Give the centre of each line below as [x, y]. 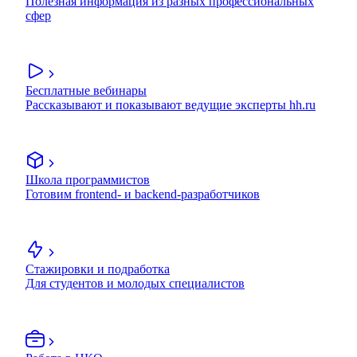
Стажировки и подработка [98, 269]
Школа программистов [88, 180]
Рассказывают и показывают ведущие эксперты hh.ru [171, 105]
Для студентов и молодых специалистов [135, 284]
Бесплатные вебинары [86, 91]
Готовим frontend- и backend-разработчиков [143, 194]
